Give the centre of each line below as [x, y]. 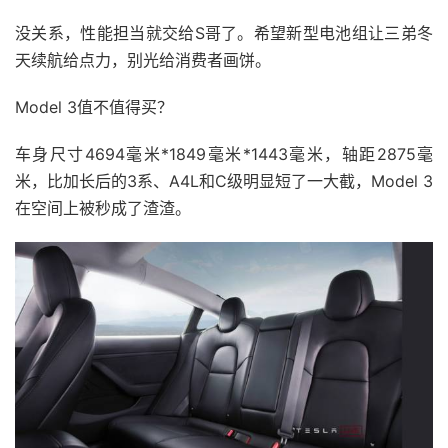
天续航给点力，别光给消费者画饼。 [143, 60]
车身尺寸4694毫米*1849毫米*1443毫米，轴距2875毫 [224, 154]
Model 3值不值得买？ [94, 107]
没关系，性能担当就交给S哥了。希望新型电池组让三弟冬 [224, 33]
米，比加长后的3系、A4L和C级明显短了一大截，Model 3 [224, 181]
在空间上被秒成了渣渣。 [103, 208]
